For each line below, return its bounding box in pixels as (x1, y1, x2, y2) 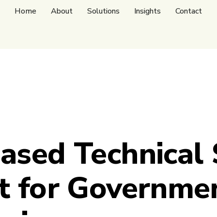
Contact (175, 6, 202, 17)
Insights (134, 6, 161, 17)
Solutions (87, 6, 120, 17)
